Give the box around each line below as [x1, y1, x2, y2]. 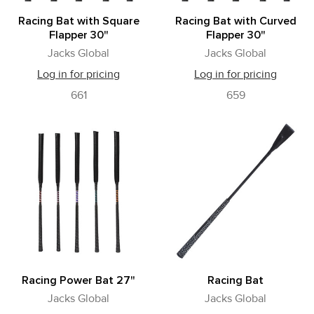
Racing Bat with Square [18, 14, 139, 28]
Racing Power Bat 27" [22, 273, 135, 287]
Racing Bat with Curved [175, 14, 296, 28]
